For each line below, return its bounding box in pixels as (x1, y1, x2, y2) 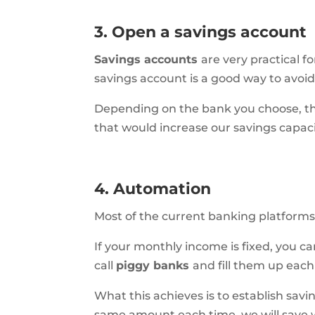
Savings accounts (94, 53, 202, 67)
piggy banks (116, 259, 193, 273)
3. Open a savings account (94, 22, 307, 42)
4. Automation (94, 179, 212, 199)
